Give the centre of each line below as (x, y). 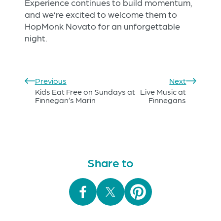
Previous (51, 81)
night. (36, 38)
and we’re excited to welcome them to (101, 14)
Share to (110, 162)
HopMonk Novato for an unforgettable (102, 26)
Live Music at (163, 92)
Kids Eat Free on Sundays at (85, 92)
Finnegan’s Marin (65, 100)
